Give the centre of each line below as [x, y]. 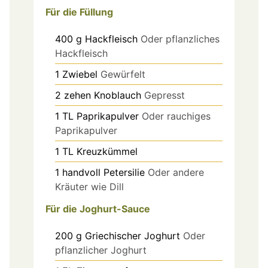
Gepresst [165, 95]
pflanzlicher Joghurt [101, 250]
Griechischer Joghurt [133, 235]
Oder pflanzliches [180, 39]
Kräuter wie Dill [89, 186]
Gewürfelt [123, 74]
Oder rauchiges [176, 116]
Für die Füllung [79, 12]
